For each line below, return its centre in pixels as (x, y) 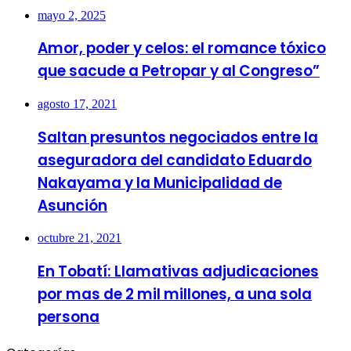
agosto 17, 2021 (77, 103)
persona (69, 317)
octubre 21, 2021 (80, 238)
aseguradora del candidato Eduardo (175, 160)
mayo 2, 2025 (72, 15)
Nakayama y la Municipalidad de (160, 183)
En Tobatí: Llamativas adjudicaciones (178, 272)
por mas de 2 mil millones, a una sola (175, 295)
